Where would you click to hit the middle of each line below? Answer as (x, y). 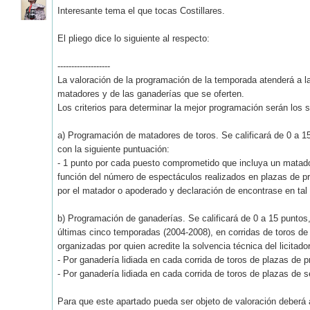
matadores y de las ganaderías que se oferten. (151, 93)
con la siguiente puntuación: (113, 149)
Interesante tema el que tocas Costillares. (141, 10)
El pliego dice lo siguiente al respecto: (134, 38)
